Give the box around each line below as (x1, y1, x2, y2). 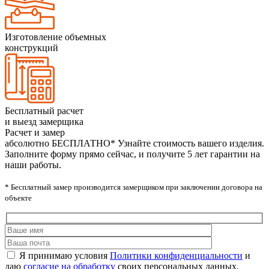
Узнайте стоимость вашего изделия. (118, 138, 264, 148)
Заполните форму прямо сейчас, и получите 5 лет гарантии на (5, 148, 260, 159)
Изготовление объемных (5, 31, 106, 42)
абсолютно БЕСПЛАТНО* (5, 138, 118, 148)
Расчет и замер (5, 127, 65, 138)
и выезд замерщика (5, 116, 83, 127)
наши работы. (5, 159, 61, 170)
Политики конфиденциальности (110, 250, 243, 261)
